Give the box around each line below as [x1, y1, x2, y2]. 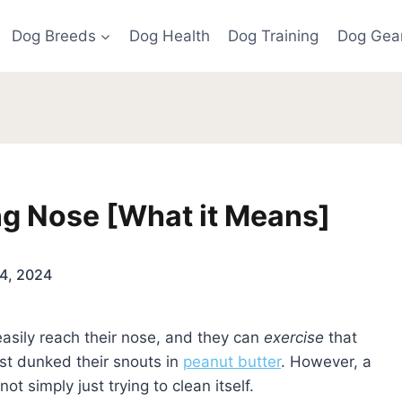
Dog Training [228, 26, 319, 45]
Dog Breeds [11, 26, 96, 45]
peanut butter [183, 352, 281, 371]
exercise [264, 328, 324, 346]
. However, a [281, 352, 371, 371]
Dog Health [129, 26, 210, 45]
